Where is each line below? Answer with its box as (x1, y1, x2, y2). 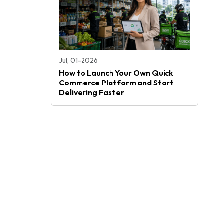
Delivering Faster (59, 87, 124, 97)
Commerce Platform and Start (59, 77, 174, 87)
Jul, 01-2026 (59, 55, 98, 65)
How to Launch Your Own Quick (59, 67, 173, 78)
